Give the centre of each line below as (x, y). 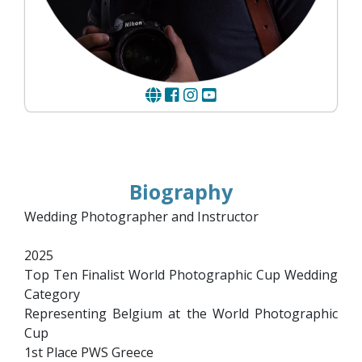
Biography (181, 191)
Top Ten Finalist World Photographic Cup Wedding (181, 274)
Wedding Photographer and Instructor (141, 216)
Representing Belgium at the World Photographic (181, 313)
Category (52, 294)
